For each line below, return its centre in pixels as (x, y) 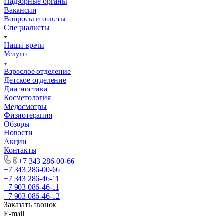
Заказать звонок (30, 204)
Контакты (20, 150)
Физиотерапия (28, 115)
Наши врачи (24, 45)
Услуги (16, 54)
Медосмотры (25, 106)
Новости (18, 132)
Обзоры (17, 124)
